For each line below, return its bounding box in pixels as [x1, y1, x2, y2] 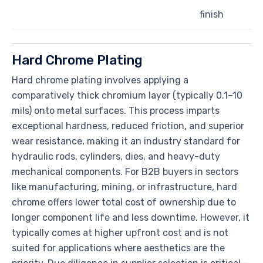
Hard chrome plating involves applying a [12, 75, 188, 86]
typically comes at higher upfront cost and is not [12, 227, 228, 239]
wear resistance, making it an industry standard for [12, 136, 240, 147]
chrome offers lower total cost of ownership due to [12, 197, 236, 208]
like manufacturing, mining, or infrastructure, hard [12, 181, 237, 193]
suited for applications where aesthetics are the [12, 242, 225, 254]
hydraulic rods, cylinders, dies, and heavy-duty [12, 151, 220, 163]
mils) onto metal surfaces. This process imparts [12, 105, 220, 117]
